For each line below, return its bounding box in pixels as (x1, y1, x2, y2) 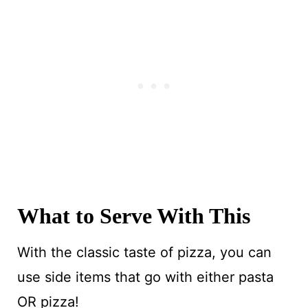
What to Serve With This (16, 203, 250, 228)
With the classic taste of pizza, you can (16, 243, 272, 261)
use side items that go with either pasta (16, 268, 274, 285)
